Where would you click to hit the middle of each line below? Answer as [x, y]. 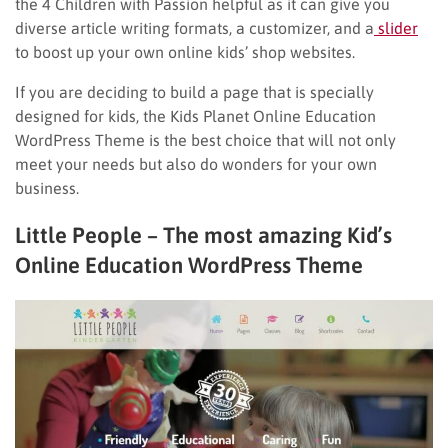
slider [396, 27]
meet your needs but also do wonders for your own [196, 163]
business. [47, 187]
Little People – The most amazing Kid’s [203, 234]
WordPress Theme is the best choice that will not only [205, 139]
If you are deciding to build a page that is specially [194, 91]
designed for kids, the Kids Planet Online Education [195, 115]
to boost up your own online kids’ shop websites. [185, 51]
